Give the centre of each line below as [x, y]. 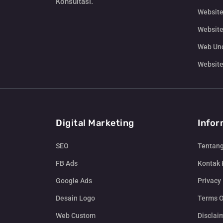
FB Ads [67, 164]
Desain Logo [75, 198]
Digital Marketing [95, 123]
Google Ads [74, 181]
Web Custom [76, 216]
